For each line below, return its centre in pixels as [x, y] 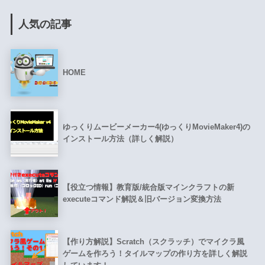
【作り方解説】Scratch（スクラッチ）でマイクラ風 [153, 241]
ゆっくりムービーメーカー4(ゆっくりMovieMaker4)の [156, 127]
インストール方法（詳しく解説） [120, 138]
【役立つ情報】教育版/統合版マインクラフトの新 [148, 187]
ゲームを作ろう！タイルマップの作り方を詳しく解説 [155, 253]
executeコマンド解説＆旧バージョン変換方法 [142, 199]
